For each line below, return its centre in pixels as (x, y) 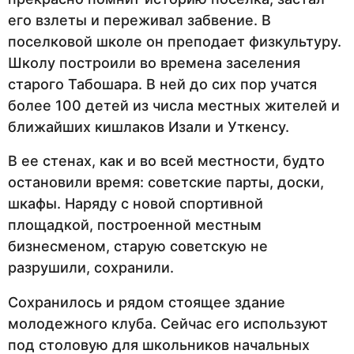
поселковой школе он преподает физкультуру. (175, 42)
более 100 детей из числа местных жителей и (174, 106)
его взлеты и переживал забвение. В (139, 21)
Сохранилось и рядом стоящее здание (147, 302)
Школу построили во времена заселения (154, 63)
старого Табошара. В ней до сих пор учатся (162, 85)
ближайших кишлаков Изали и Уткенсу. (149, 127)
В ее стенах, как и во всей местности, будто (166, 161)
